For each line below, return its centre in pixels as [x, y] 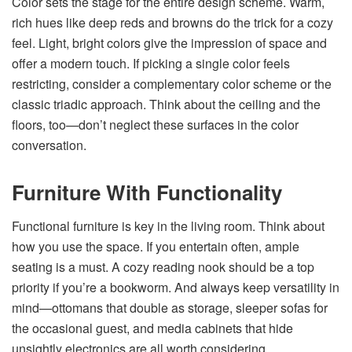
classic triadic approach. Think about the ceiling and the [166, 104]
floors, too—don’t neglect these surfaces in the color [155, 124]
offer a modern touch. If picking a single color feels [151, 63]
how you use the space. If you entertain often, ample [156, 246]
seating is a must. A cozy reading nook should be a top [163, 266]
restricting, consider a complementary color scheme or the [172, 83]
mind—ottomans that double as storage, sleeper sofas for [170, 307]
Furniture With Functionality [147, 192]
